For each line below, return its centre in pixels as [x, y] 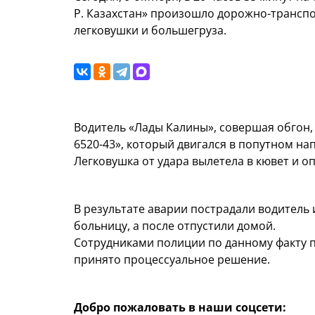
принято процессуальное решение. [172, 260]
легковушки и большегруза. [150, 31]
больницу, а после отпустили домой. [175, 226]
